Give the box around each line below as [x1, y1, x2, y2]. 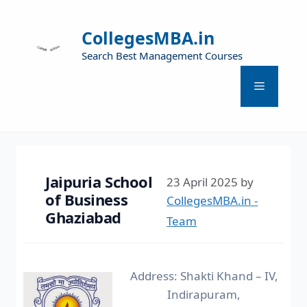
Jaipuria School [45, 171, 153, 192]
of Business [45, 188, 128, 210]
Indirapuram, [167, 286, 241, 302]
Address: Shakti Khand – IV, [130, 267, 278, 284]
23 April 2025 [167, 173, 238, 190]
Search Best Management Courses [82, 49, 243, 62]
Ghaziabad [45, 206, 122, 228]
